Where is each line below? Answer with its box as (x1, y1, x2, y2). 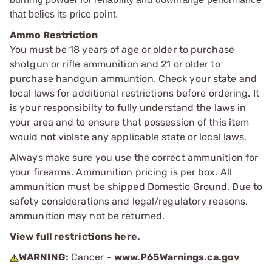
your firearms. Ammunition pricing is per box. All (10, 166, 232, 178)
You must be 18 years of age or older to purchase (10, 44, 234, 55)
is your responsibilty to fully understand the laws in (10, 102, 246, 114)
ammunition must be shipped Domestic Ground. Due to (10, 181, 263, 192)
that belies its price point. (10, 9, 118, 19)
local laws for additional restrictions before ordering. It (10, 87, 259, 99)
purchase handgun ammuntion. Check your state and (10, 73, 257, 84)
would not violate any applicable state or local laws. (10, 131, 247, 143)
